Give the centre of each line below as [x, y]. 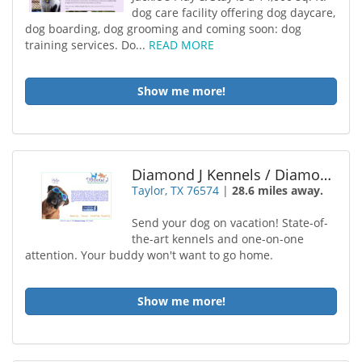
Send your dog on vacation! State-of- [230, 223]
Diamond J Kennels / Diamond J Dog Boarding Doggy [326, 175]
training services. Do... [87, 45]
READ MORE [181, 45]
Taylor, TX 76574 [176, 190]
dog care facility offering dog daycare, [234, 13]
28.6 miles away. [278, 190]
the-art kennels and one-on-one [218, 239]
